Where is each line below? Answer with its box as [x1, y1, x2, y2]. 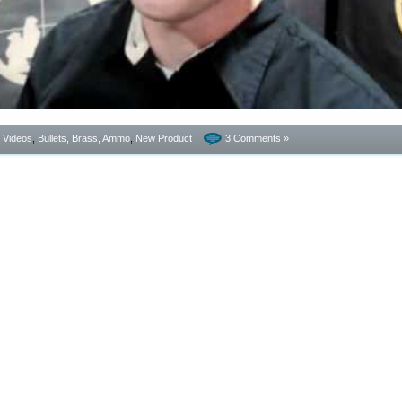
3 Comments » [225, 133, 289, 144]
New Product [135, 133, 192, 144]
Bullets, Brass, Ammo [38, 133, 130, 144]
